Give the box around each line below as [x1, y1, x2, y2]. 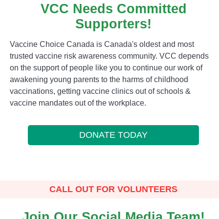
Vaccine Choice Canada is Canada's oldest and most [10, 40, 194, 48]
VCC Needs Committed [40, 1, 187, 16]
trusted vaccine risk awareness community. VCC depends [10, 52, 209, 60]
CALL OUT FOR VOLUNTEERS [49, 184, 177, 194]
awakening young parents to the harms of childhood [10, 75, 188, 84]
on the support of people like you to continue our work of [10, 64, 202, 72]
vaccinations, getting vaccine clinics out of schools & [10, 87, 191, 95]
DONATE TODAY [79, 130, 148, 140]
